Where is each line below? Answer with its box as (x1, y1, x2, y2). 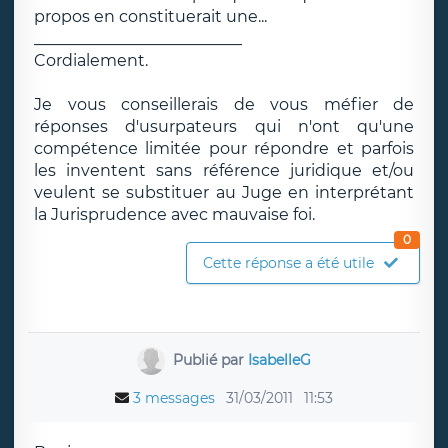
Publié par (172, 350, 248, 369)
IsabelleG (247, 350, 311, 369)
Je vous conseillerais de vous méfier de (34, 95, 414, 114)
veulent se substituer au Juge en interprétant (34, 183, 414, 202)
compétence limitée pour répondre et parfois (34, 139, 414, 158)
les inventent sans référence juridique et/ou (34, 161, 414, 180)
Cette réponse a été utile (203, 254, 374, 272)
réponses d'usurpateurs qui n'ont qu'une (34, 117, 414, 136)
